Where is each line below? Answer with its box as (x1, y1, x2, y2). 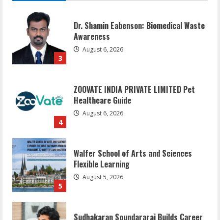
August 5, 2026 (81, 172, 123, 181)
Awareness (74, 30, 110, 42)
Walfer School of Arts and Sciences (74, 147, 192, 159)
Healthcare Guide (74, 94, 131, 106)
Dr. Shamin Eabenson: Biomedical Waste (74, 19, 205, 31)
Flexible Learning (74, 158, 130, 170)
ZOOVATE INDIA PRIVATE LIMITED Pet (74, 83, 195, 95)
